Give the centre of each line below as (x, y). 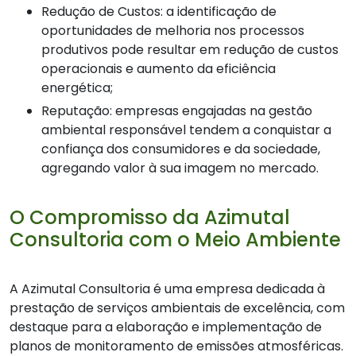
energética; (77, 88)
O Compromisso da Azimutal (150, 218)
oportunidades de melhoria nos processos (173, 31)
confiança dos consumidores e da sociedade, (181, 149)
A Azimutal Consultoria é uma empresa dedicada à (167, 289)
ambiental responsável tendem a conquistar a (186, 130)
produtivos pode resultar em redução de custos (190, 50)
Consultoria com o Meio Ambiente (175, 240)
